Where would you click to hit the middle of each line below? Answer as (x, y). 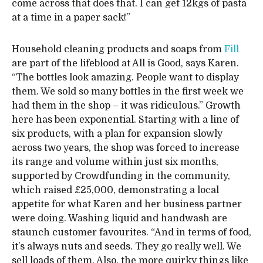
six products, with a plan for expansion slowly (117, 134)
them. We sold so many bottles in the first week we (128, 92)
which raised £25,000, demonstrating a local (115, 190)
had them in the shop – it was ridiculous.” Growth (126, 106)
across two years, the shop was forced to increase (126, 148)
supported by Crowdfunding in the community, (121, 176)
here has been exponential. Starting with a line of (125, 120)
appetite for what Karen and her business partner (127, 205)
